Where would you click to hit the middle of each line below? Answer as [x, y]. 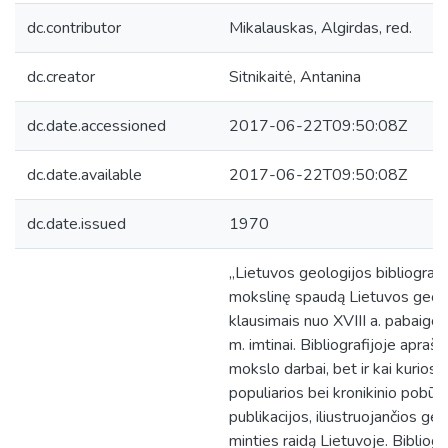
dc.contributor [74, 28]
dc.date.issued [76, 224]
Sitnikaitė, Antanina [295, 77]
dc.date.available [84, 175]
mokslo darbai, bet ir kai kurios [333, 369]
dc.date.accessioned [96, 126]
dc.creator [61, 77]
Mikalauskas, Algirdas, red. [320, 28]
